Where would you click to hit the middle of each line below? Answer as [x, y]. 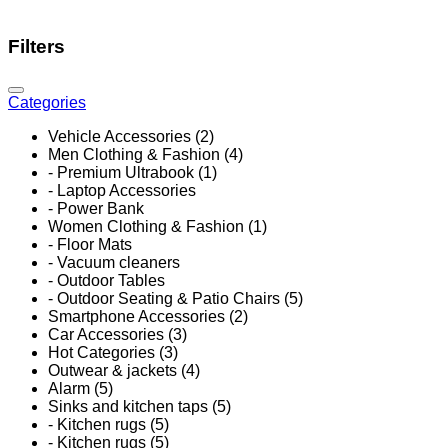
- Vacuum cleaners [114, 263]
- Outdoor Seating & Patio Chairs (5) [175, 299]
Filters [36, 46]
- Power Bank [96, 209]
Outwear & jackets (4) [124, 371]
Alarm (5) [80, 389]
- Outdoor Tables [106, 281]
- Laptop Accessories [122, 191]
